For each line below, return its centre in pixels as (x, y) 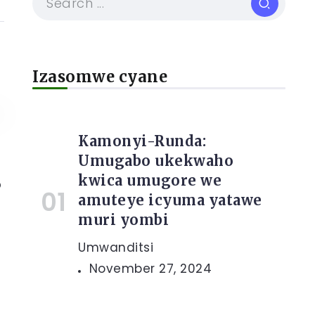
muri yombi (123, 220)
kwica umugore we (150, 180)
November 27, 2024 (150, 269)
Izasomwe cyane (100, 77)
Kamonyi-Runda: (142, 141)
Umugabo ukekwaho (156, 161)
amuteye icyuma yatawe (170, 200)
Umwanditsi (116, 247)
